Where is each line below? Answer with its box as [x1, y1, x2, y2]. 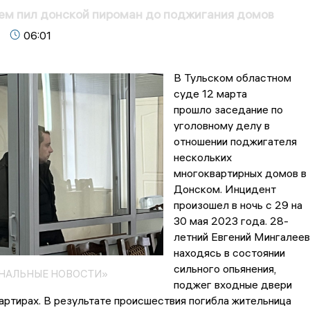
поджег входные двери [173, 277, 292, 292]
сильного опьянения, [173, 262, 276, 276]
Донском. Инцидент [173, 182, 276, 197]
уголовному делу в [173, 118, 270, 133]
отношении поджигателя [173, 134, 297, 149]
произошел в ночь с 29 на [173, 198, 302, 212]
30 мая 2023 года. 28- [173, 214, 289, 228]
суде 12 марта [173, 86, 247, 101]
